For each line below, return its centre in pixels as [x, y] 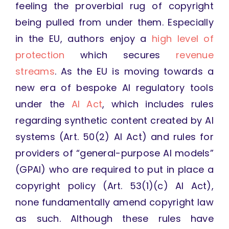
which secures [120, 55]
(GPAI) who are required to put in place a [114, 170]
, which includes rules [158, 104]
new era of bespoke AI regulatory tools [114, 88]
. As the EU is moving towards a [134, 72]
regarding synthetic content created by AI [114, 121]
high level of [183, 39]
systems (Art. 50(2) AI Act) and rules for [114, 137]
